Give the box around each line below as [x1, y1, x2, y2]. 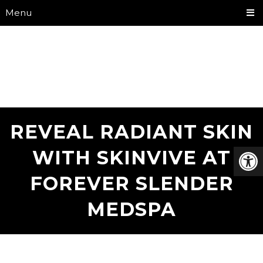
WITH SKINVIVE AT [32, 146, 231, 169]
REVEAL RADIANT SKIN [10, 120, 253, 143]
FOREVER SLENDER [29, 172, 234, 195]
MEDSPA [87, 198, 176, 221]
